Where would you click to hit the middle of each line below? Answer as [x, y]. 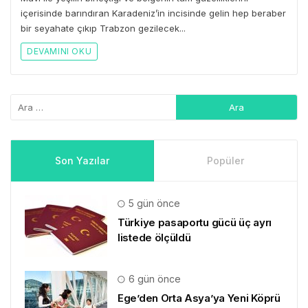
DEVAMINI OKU [59, 52]
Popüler [225, 161]
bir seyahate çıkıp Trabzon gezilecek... [103, 29]
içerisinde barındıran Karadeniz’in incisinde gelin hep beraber [153, 13]
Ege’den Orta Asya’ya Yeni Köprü [199, 298]
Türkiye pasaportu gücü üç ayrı [195, 223]
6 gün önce [153, 279]
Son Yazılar [82, 161]
